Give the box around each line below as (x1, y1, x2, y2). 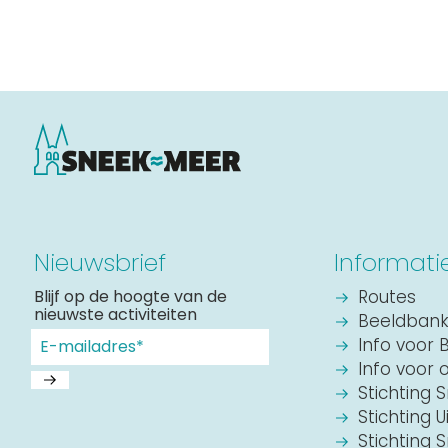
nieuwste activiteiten (33, 303, 197, 326)
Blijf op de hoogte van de (33, 285, 227, 308)
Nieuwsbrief (33, 246, 166, 279)
